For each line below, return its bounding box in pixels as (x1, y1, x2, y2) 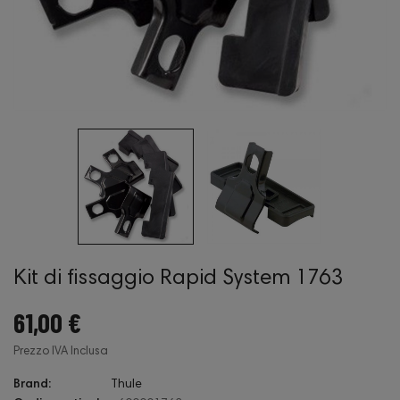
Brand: (13, 379, 51, 391)
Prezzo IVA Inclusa (13, 346, 108, 358)
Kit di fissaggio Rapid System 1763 (13, 268, 342, 289)
